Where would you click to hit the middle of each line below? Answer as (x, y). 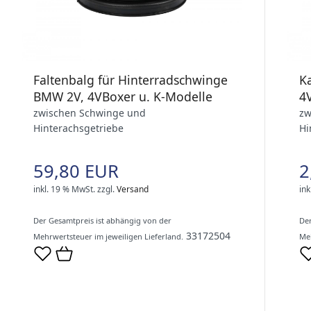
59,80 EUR (76, 171)
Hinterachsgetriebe (78, 128)
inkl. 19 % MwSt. (64, 190)
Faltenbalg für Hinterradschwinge (131, 80)
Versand (133, 190)
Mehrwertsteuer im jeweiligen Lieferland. (108, 237)
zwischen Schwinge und (90, 113)
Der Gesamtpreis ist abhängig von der (102, 221)
